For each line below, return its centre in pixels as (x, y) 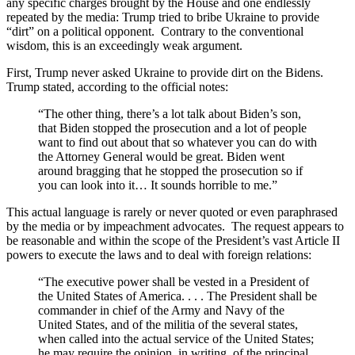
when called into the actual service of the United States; (176, 338)
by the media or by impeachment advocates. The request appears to (175, 226)
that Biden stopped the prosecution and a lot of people (172, 128)
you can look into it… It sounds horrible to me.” (158, 185)
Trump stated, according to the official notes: (117, 86)
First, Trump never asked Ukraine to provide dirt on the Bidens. (166, 72)
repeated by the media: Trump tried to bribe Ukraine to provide (163, 17)
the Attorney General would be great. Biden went (161, 156)
